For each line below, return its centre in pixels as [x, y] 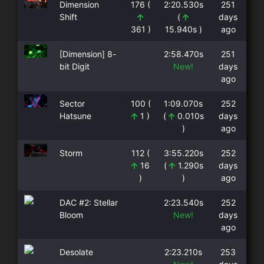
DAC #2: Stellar [88, 202]
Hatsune [75, 115]
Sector [72, 103]
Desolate [76, 252]
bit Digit [74, 66]
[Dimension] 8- [88, 54]
